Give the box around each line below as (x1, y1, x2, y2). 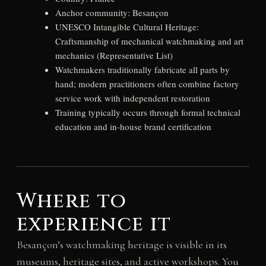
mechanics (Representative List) (55, 49, 173, 61)
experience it (16, 211, 172, 239)
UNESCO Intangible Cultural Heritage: (55, 20, 199, 33)
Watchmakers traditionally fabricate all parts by (55, 63, 230, 75)
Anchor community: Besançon (55, 6, 169, 18)
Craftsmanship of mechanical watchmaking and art (55, 34, 243, 47)
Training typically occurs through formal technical (55, 106, 240, 118)
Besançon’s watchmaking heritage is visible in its (16, 238, 227, 252)
